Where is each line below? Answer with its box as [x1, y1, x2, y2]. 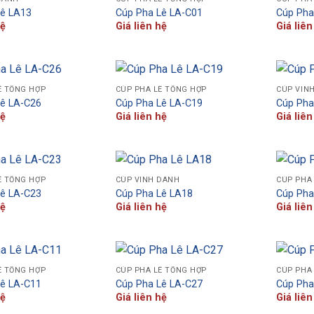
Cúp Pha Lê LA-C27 [115, 278, 203, 290]
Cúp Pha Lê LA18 [115, 187, 193, 200]
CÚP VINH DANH [115, 175, 180, 185]
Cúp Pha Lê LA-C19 [115, 97, 203, 109]
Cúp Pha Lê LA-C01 [115, 6, 203, 19]
